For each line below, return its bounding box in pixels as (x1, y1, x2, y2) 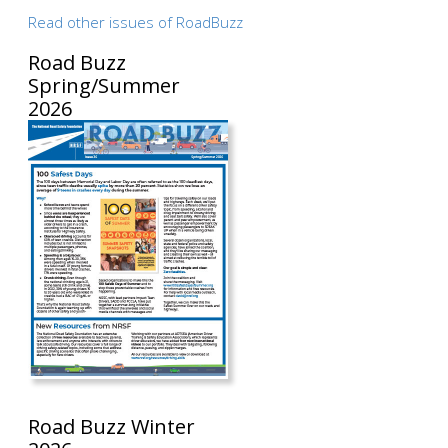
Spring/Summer (28, 72, 180, 100)
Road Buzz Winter (28, 413, 195, 441)
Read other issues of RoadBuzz (28, 12, 243, 33)
